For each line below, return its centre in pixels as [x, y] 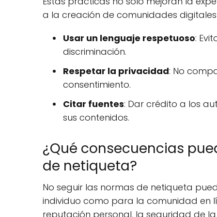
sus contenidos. [96, 117]
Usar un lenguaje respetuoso [129, 38]
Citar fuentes [93, 104]
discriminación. [95, 51]
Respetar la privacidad [116, 71]
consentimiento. [97, 84]
